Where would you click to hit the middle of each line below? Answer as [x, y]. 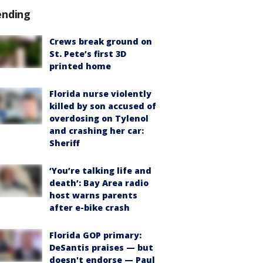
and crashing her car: [97, 130]
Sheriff [65, 143]
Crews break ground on [101, 41]
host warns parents [93, 195]
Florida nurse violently [100, 93]
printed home [80, 66]
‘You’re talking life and [100, 170]
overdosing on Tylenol [99, 118]
